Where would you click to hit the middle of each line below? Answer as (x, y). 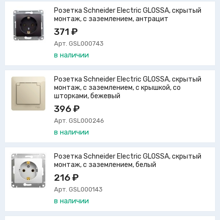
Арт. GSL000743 (79, 44)
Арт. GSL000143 (78, 190)
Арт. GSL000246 (79, 121)
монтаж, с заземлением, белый (105, 165)
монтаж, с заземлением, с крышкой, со (117, 88)
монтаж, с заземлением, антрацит (111, 19)
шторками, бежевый (87, 96)
